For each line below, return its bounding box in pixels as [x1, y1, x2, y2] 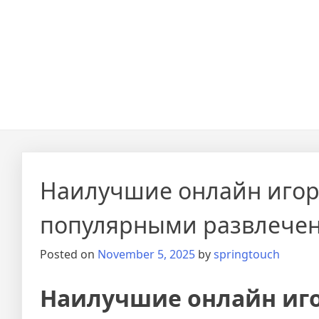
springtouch [214, 246, 280, 262]
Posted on [40, 246, 98, 262]
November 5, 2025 [98, 246, 195, 262]
